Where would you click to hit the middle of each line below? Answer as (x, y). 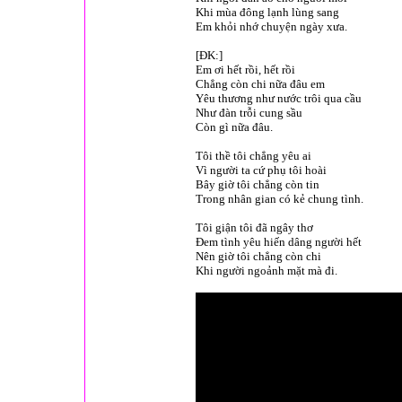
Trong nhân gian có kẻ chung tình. (280, 199)
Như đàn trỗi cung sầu (249, 113)
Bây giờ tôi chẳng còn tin (258, 184)
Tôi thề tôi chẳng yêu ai (253, 156)
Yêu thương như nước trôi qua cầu (279, 98)
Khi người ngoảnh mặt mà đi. (267, 271)
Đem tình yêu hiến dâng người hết (279, 242)
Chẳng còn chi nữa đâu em (260, 84)
